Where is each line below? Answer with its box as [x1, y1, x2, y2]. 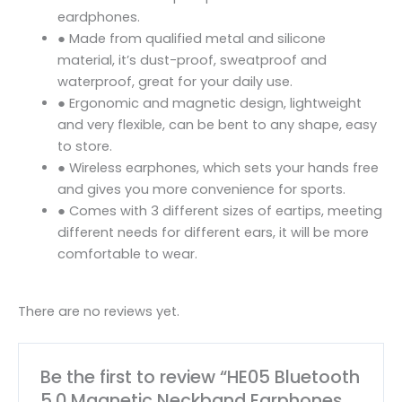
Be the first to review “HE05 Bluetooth [40, 363, 361, 389]
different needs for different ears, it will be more [57, 223, 369, 242]
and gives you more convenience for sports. [57, 180, 345, 199]
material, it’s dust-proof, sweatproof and [57, 51, 327, 70]
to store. [57, 137, 112, 156]
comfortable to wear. [57, 245, 197, 264]
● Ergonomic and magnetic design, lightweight [57, 94, 362, 113]
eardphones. [57, 8, 140, 27]
